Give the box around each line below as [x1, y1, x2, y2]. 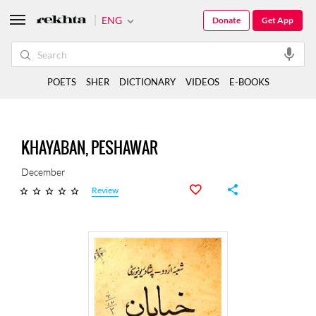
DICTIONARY [119, 76, 176, 87]
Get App [262, 15, 293, 25]
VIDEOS [185, 76, 219, 87]
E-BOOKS [229, 76, 269, 87]
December [21, 166, 66, 178]
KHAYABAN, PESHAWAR [21, 136, 158, 159]
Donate [212, 15, 241, 25]
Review [92, 185, 119, 196]
